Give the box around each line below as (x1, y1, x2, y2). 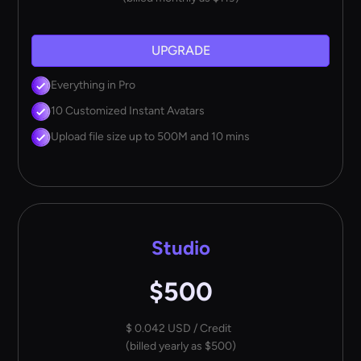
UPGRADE (151, 43, 210, 59)
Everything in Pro (51, 77, 136, 92)
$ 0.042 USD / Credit (125, 321, 231, 335)
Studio (151, 235, 210, 259)
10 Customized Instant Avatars (51, 103, 205, 118)
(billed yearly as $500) (125, 338, 236, 353)
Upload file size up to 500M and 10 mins (51, 129, 251, 143)
